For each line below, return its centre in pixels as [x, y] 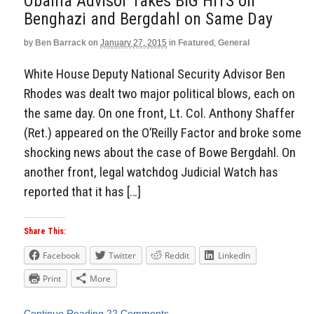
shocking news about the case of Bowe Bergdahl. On [160, 152]
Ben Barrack [61, 42]
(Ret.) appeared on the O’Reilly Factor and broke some [163, 132]
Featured [196, 42]
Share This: [45, 232]
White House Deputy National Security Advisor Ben [155, 74]
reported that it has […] [82, 191]
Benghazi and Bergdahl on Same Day [148, 19]
